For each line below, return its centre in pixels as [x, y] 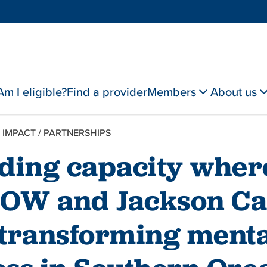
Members [171, 91]
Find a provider [107, 91]
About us [233, 91]
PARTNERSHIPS [77, 132]
